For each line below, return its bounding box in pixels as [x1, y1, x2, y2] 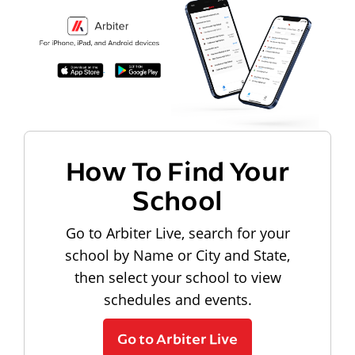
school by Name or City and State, [65, 245, 290, 265]
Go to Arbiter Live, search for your [65, 223, 290, 242]
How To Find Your [65, 151, 290, 188]
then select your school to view [74, 267, 281, 287]
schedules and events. [103, 289, 252, 309]
